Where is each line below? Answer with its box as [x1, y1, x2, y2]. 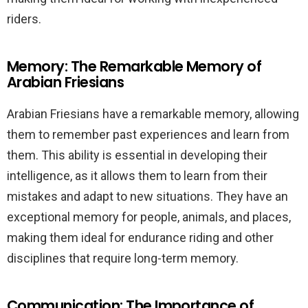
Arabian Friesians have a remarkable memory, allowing [7, 107, 299, 121]
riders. [7, 12, 41, 26]
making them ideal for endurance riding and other [7, 230, 274, 245]
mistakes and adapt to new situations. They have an [7, 189, 288, 203]
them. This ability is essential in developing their [7, 148, 267, 162]
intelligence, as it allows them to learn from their [7, 168, 267, 183]
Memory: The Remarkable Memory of [7, 56, 262, 76]
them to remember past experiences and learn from [7, 127, 289, 142]
